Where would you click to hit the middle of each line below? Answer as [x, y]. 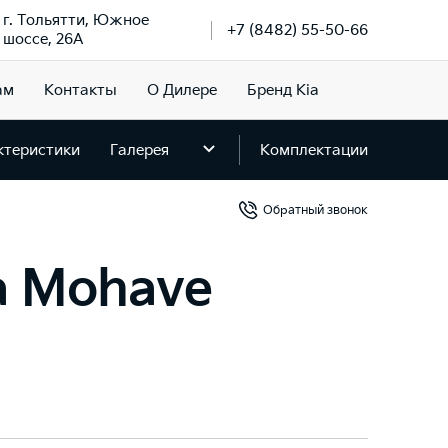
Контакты [80, 90]
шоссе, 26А [43, 39]
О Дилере [181, 90]
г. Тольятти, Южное [76, 20]
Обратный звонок [315, 210]
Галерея [139, 150]
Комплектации [314, 150]
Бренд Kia [282, 90]
